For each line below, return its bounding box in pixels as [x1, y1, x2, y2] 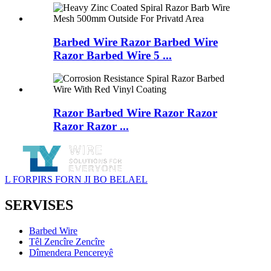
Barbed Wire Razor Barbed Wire [53, 35, 218, 48]
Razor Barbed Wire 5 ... [53, 48, 172, 62]
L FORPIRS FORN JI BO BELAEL [5, 174, 148, 184]
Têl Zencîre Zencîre [29, 236, 105, 247]
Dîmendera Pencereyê [29, 247, 113, 258]
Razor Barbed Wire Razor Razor [53, 106, 217, 120]
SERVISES [5, 197, 73, 213]
